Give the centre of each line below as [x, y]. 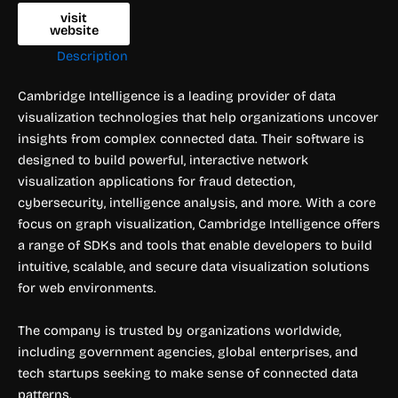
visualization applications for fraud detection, [156, 182]
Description [92, 56]
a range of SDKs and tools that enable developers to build [195, 246]
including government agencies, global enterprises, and [188, 351]
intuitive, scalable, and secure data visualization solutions [194, 267]
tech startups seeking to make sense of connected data [188, 373]
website [74, 30]
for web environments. [87, 288]
